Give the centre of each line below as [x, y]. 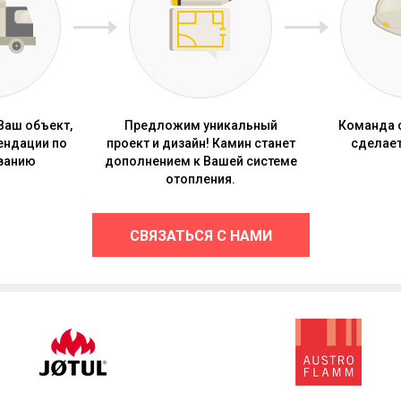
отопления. [200, 179]
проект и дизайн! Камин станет [200, 144]
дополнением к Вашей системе [200, 162]
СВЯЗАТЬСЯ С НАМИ [200, 236]
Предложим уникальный [200, 126]
